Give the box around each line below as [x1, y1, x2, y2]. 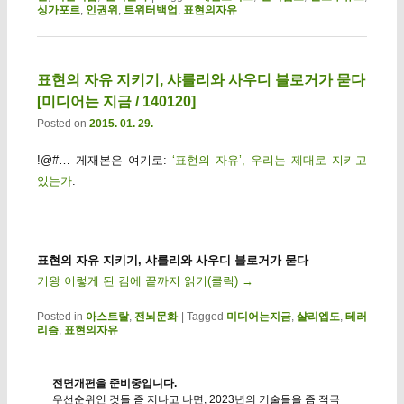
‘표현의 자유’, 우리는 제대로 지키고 [171, 152, 368, 167]
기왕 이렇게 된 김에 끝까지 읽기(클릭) [36, 274, 242, 289]
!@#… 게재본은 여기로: [36, 152, 172, 167]
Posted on [36, 116, 89, 130]
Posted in [36, 310, 83, 324]
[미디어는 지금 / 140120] [36, 93, 196, 109]
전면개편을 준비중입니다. [51, 377, 177, 390]
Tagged [186, 310, 224, 324]
